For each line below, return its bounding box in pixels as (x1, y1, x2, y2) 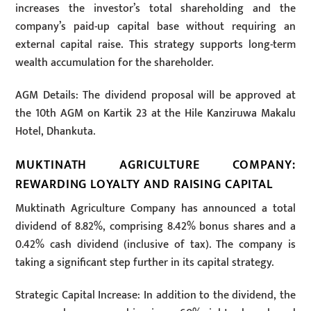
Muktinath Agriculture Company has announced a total (15, 199, 296, 219)
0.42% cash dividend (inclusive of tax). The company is (15, 235, 296, 255)
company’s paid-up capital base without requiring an (15, 17, 296, 37)
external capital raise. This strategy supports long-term (15, 35, 296, 55)
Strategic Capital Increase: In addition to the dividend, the (15, 286, 296, 305)
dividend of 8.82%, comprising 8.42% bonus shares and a (15, 217, 296, 237)
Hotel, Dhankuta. (15, 121, 96, 141)
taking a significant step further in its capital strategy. (15, 253, 274, 273)
